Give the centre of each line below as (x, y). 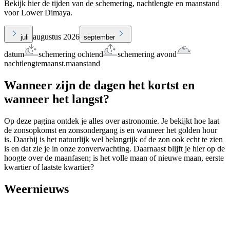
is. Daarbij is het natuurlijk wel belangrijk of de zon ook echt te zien (113, 140)
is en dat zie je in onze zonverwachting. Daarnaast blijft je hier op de (114, 149)
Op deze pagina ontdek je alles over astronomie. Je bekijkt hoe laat (112, 121)
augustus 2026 (56, 37)
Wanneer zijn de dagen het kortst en (99, 85)
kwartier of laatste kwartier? (49, 167)
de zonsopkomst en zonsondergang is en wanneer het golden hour (111, 130)
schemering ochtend (71, 54)
